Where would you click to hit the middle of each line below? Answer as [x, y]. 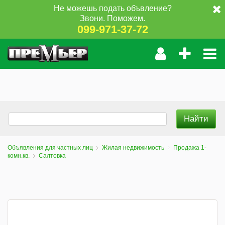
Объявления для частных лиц [50, 148]
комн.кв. [19, 156]
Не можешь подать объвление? [113, 8]
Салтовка [52, 156]
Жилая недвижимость [133, 148]
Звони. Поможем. [113, 18]
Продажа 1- [190, 148]
